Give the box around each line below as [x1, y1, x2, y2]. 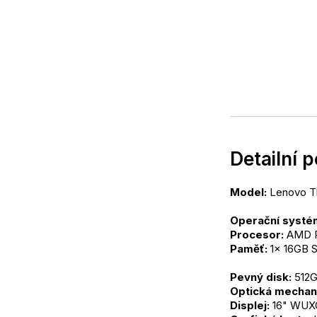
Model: [230, 185, 267, 199]
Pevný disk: [230, 270, 292, 284]
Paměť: [230, 241, 267, 255]
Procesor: [230, 227, 284, 241]
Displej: [230, 298, 270, 312]
